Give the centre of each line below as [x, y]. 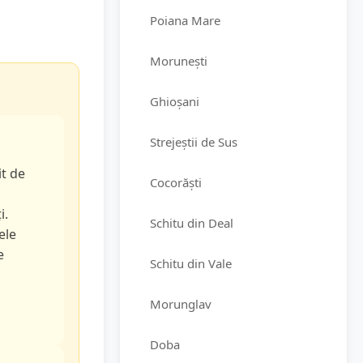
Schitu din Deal [192, 223]
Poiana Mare [185, 20]
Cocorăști [176, 182]
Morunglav [181, 304]
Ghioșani [175, 101]
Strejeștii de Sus [194, 142]
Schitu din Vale [191, 263]
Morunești [179, 61]
